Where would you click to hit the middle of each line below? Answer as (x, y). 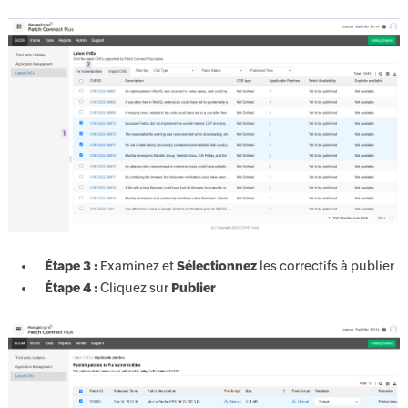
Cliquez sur (134, 288)
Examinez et (137, 266)
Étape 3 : (71, 266)
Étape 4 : (71, 288)
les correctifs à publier (325, 266)
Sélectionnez (216, 266)
